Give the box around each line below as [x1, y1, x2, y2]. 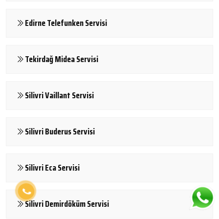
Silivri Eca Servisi [25, 160, 80, 175]
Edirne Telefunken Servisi [25, 16, 107, 30]
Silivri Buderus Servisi [25, 124, 95, 138]
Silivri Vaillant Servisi [25, 88, 94, 102]
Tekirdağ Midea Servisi [25, 52, 98, 66]
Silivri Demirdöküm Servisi [25, 197, 109, 211]
